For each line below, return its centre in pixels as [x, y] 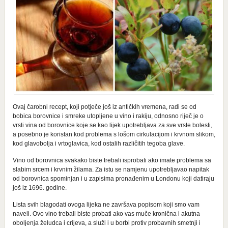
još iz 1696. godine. [39, 188]
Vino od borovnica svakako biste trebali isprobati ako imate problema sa [112, 160]
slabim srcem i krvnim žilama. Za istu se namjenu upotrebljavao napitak [111, 169]
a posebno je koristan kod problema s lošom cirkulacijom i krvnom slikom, [114, 134]
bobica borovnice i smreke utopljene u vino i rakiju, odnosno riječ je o [108, 116]
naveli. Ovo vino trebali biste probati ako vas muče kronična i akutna [106, 213]
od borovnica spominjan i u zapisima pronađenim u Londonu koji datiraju [113, 178]
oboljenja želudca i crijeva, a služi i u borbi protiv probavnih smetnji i [106, 223]
